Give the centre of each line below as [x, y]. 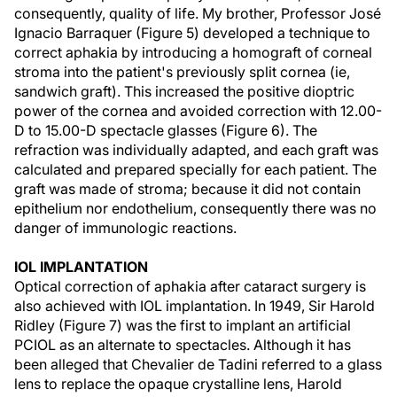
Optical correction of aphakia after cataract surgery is [190, 286]
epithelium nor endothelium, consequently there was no [195, 208]
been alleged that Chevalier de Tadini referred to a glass [198, 364]
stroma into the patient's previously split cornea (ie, [182, 72]
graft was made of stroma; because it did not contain [187, 189]
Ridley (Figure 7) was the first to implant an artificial [183, 325]
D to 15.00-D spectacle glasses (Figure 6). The [166, 130]
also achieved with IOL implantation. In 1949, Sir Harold [195, 306]
